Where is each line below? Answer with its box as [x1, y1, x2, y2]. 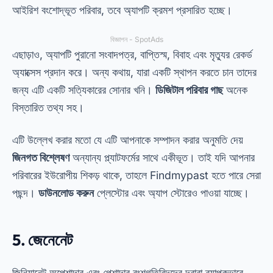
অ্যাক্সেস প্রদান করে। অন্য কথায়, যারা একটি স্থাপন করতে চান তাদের [12, 66, 257, 79]
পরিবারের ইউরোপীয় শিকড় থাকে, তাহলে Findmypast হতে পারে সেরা [12, 169, 261, 182]
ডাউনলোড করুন [38, 186, 94, 199]
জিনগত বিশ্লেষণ [12, 151, 69, 164]
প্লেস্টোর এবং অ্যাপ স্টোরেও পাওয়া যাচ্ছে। [94, 186, 249, 199]
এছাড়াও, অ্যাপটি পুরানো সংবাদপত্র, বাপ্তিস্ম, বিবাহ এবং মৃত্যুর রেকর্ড [12, 48, 252, 61]
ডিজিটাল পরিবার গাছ [155, 83, 223, 96]
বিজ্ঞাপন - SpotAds [110, 35, 163, 44]
